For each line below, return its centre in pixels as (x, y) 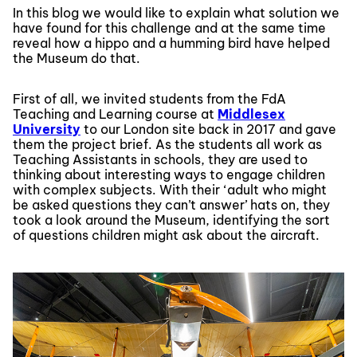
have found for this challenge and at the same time (169, 27)
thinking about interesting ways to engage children (169, 174)
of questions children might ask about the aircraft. (166, 235)
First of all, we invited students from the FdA (149, 98)
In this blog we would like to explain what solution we (176, 12)
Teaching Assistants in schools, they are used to (160, 159)
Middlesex (251, 114)
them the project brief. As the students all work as (167, 144)
